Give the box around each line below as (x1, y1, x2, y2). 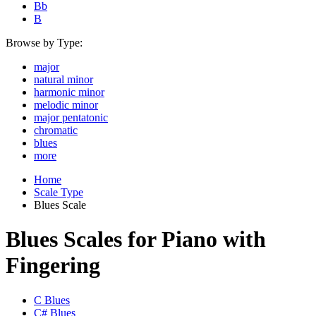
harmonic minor (34, 86, 104, 98)
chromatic (34, 124, 78, 136)
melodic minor (34, 99, 98, 111)
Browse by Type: (6, 37, 83, 49)
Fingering (6, 253, 100, 279)
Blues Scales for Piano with (6, 226, 266, 253)
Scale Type (34, 186, 83, 198)
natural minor (34, 73, 93, 85)
